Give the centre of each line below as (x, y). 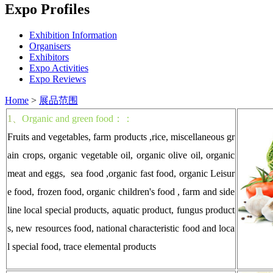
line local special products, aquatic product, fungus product (121, 210)
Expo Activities (59, 68)
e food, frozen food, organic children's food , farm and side (121, 191)
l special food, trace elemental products (82, 246)
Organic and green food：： (77, 118)
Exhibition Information (73, 35)
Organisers (50, 46)
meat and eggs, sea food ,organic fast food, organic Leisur (121, 173)
